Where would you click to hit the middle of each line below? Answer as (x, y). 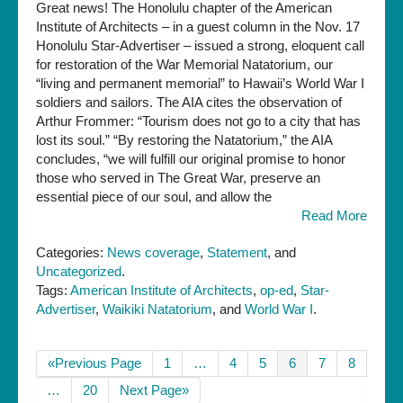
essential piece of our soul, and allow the (154, 197)
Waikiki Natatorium (157, 309)
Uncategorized (79, 272)
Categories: (70, 253)
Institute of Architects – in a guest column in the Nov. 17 (198, 27)
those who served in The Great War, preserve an (178, 178)
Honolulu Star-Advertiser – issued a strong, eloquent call (200, 46)
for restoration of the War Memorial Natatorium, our (184, 65)
